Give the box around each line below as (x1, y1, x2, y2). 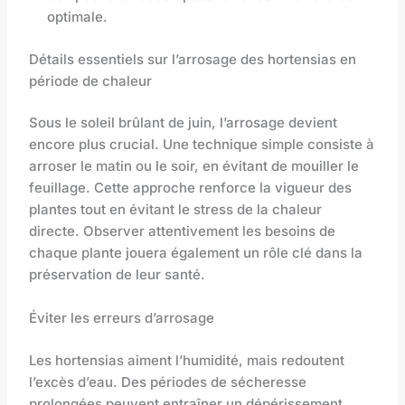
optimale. (47, 8, 108, 26)
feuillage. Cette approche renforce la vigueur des (29, 179, 353, 197)
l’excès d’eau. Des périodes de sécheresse (29, 372, 307, 391)
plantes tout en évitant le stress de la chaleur (29, 201, 323, 219)
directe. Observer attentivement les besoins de (29, 222, 336, 240)
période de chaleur (29, 71, 153, 89)
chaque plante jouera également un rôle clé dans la (29, 244, 363, 262)
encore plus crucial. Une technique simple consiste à (29, 136, 375, 154)
